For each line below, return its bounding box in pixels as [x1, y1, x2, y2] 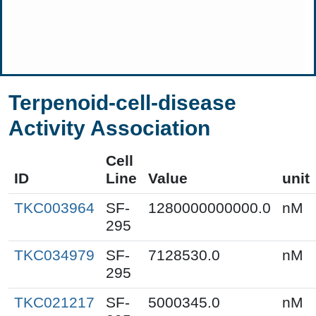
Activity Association [8, 116, 210, 140]
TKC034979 [14, 246, 95, 264]
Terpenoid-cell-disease [8, 90, 236, 114]
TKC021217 [14, 293, 95, 311]
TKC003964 [14, 199, 95, 217]
